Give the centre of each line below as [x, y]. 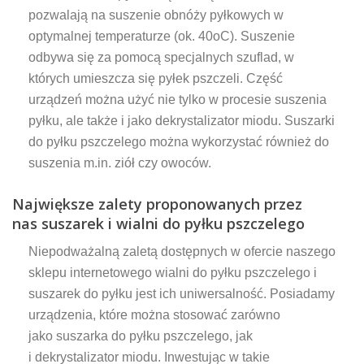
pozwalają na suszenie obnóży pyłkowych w [156, 15]
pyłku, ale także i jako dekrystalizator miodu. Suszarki [182, 120]
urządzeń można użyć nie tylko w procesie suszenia [178, 99]
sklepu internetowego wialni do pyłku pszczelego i [173, 272]
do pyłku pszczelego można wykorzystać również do [179, 141]
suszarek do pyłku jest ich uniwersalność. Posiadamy [182, 293]
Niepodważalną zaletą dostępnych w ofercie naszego [182, 251]
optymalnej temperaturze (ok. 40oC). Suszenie [162, 36]
